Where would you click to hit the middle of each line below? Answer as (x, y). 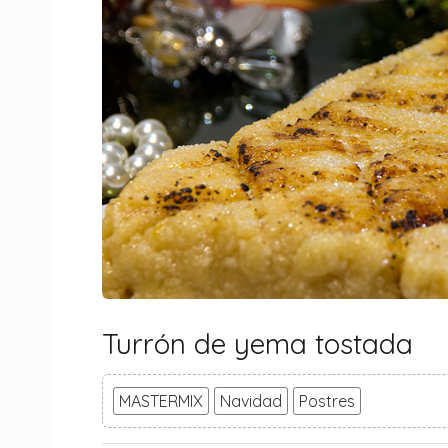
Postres (327, 401)
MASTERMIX (161, 401)
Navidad (251, 401)
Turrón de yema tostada (257, 344)
